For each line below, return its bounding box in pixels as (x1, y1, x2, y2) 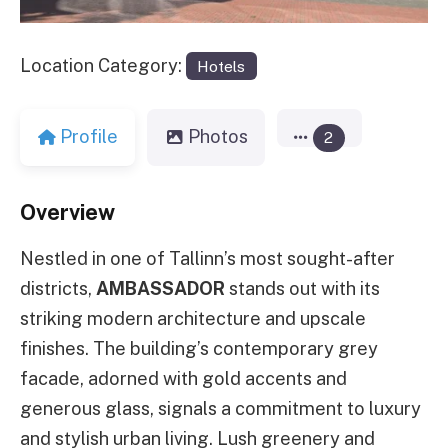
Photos (187, 126, 248, 148)
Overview (20, 198, 115, 225)
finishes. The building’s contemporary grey (20, 337, 378, 359)
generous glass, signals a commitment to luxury (20, 397, 421, 419)
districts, (20, 277, 96, 299)
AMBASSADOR (96, 277, 225, 299)
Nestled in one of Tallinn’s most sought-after (20, 247, 395, 269)
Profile (60, 126, 119, 148)
